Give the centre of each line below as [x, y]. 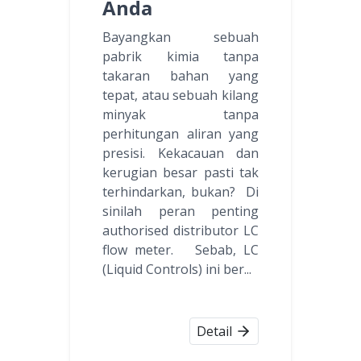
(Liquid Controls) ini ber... [177, 269]
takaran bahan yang [180, 75]
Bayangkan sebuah [180, 37]
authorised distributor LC [180, 230]
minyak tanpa [180, 114]
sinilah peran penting [180, 211]
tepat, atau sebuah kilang [180, 95]
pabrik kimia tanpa [180, 56]
